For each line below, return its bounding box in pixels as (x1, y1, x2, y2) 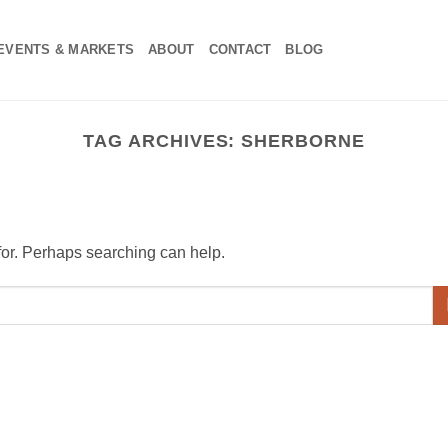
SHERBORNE (241, 130, 365, 151)
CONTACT (208, 42, 272, 57)
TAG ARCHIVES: (83, 130, 242, 151)
